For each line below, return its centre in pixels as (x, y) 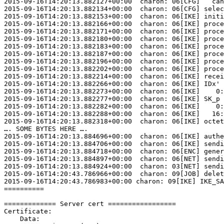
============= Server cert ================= (90, 204)
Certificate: (28, 211)
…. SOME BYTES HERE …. (46, 129)
